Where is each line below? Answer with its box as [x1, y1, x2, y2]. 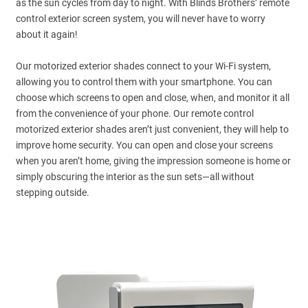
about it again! [16, 29, 78, 41]
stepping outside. [16, 187, 90, 199]
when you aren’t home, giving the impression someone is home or [16, 155, 291, 167]
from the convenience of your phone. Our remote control [16, 108, 254, 120]
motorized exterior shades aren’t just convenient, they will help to [16, 124, 289, 135]
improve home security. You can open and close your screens [16, 140, 274, 151]
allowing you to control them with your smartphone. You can [16, 76, 273, 88]
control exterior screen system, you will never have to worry [16, 13, 266, 25]
